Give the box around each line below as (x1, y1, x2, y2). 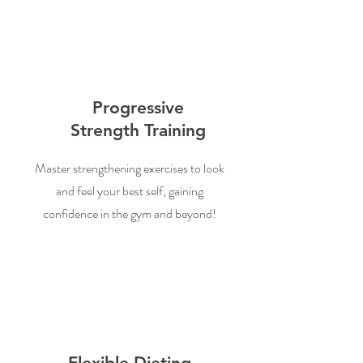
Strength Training (70, 120, 206, 140)
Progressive (92, 97, 184, 117)
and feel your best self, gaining (56, 181, 203, 200)
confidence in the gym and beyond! (43, 204, 216, 223)
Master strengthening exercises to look (35, 159, 224, 177)
